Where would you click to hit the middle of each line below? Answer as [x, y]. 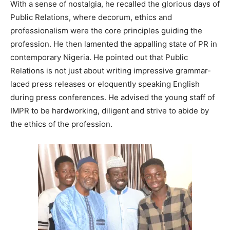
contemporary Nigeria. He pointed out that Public [99, 57]
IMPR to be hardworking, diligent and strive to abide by [110, 111]
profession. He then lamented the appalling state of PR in [114, 44]
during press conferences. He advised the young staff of [112, 98]
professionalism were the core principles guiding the [106, 31]
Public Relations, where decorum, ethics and [91, 17]
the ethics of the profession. [61, 124]
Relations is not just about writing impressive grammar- [111, 71]
